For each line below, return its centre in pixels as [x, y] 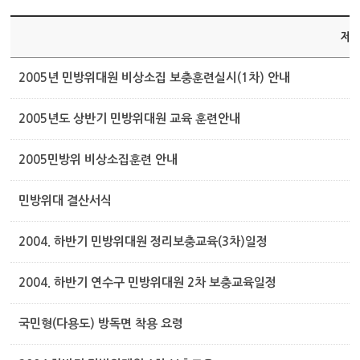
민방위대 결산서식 [65, 200]
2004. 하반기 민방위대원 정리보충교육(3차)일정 [143, 241]
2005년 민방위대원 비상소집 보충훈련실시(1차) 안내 [155, 77]
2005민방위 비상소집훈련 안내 [98, 159]
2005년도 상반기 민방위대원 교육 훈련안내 [130, 118]
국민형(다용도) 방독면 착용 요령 [101, 323]
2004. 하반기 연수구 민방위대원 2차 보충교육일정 [148, 282]
